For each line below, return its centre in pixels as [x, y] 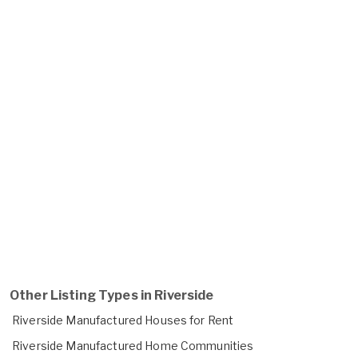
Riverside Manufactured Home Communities [133, 345]
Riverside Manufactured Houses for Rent [123, 320]
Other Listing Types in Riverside [112, 295]
